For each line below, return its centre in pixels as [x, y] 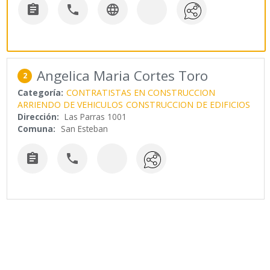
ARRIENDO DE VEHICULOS [71, 104]
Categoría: [41, 92]
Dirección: [39, 116]
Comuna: [37, 128]
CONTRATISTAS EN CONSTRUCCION [141, 92]
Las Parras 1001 [96, 116]
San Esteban [85, 128]
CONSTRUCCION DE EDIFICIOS [188, 104]
